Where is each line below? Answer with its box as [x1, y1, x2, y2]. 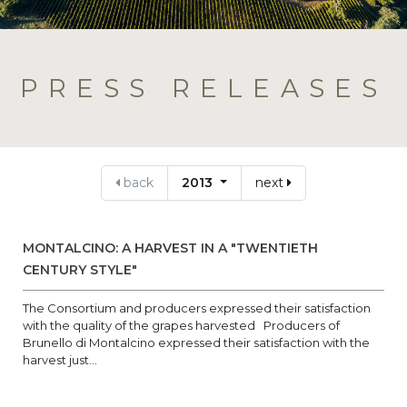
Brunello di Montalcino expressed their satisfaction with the [23, 335, 370, 350]
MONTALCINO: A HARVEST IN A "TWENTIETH [23, 240, 318, 256]
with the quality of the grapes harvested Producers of [23, 318, 340, 333]
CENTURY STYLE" [23, 262, 137, 278]
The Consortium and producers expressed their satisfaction [23, 301, 371, 315]
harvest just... [23, 352, 97, 367]
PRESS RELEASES [19, 73, 388, 104]
